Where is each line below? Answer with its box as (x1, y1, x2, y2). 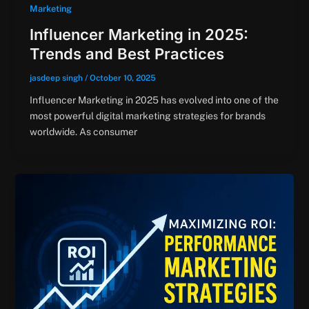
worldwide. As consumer (29, 126, 137, 137)
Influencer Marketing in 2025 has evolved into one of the (29, 94, 279, 106)
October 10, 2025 (89, 72, 156, 83)
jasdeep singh (29, 72, 85, 83)
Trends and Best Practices (29, 44, 224, 63)
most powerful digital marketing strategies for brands (29, 110, 266, 121)
